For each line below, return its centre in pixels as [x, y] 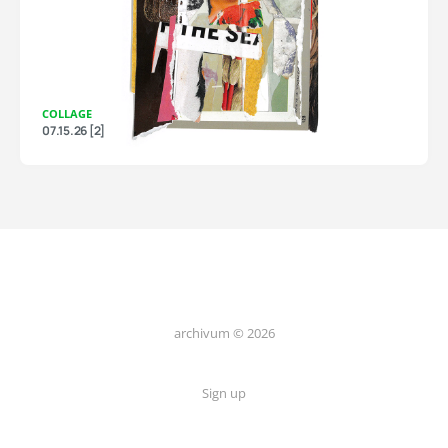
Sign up [224, 393]
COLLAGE [67, 113]
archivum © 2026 [224, 333]
